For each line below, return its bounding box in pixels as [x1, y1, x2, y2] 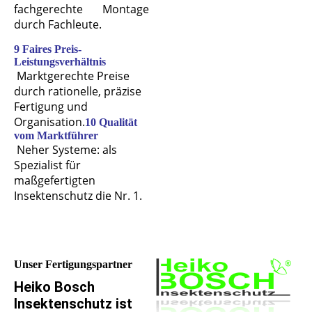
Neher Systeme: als [17, 142, 117, 158]
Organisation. [14, 114, 85, 130]
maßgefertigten [14, 173, 95, 189]
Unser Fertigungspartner [14, 258, 132, 270]
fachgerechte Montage [14, 1, 149, 17]
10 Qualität [85, 116, 137, 129]
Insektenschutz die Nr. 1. [14, 188, 142, 204]
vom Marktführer [14, 130, 98, 142]
